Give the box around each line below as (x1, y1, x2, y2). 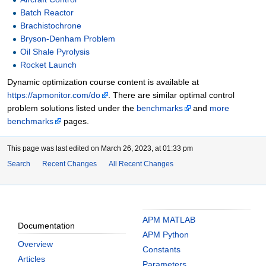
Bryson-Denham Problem (20, 33, 116, 43)
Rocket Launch (20, 59, 77, 69)
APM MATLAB (142, 214, 195, 224)
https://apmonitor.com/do (7, 90, 100, 100)
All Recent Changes (109, 159, 173, 168)
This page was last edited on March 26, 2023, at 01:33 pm (7, 144, 193, 153)
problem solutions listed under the (7, 103, 137, 113)
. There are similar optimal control (108, 90, 235, 100)
